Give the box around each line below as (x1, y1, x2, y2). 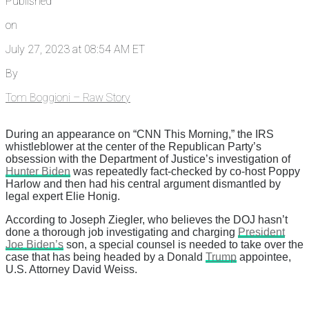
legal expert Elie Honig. (6, 190, 120, 202)
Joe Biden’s (6, 238, 63, 250)
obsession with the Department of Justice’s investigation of (6, 152, 290, 165)
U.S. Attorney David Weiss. (6, 263, 137, 275)
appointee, (237, 250, 291, 263)
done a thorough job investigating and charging (6, 226, 238, 238)
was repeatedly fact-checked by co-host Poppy (70, 165, 300, 177)
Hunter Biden (6, 165, 70, 177)
